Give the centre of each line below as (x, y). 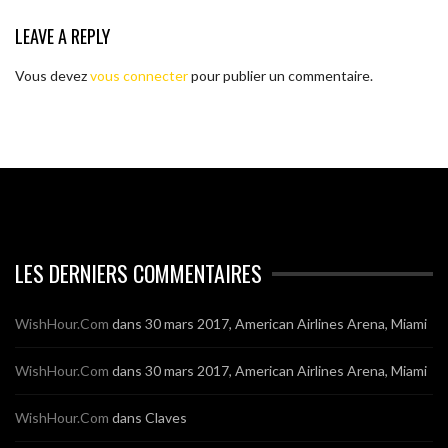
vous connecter (139, 76)
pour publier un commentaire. (280, 76)
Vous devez (52, 76)
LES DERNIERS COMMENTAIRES (138, 273)
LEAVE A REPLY (62, 35)
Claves (166, 418)
